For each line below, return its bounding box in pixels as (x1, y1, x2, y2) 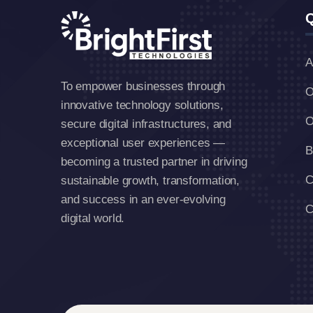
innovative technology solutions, (61, 98, 224, 112)
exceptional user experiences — (61, 136, 226, 150)
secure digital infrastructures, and (61, 117, 232, 131)
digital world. (61, 211, 125, 225)
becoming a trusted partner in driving (61, 154, 247, 168)
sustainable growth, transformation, (61, 173, 240, 187)
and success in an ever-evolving (61, 192, 226, 206)
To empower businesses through (61, 79, 226, 93)
